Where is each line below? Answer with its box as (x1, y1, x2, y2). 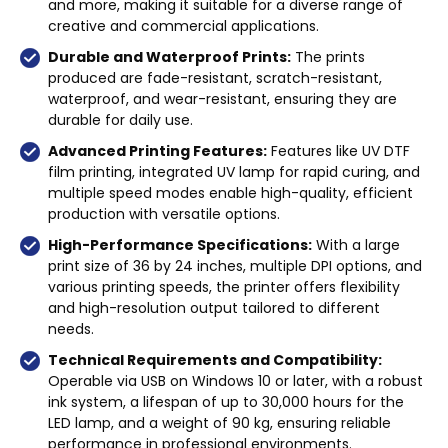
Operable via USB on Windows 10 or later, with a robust (48, 370, 423, 391)
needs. (48, 318, 94, 339)
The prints (291, 46, 365, 67)
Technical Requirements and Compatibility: (48, 349, 382, 370)
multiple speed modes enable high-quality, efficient (48, 182, 413, 203)
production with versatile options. (48, 203, 280, 224)
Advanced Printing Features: (48, 140, 267, 161)
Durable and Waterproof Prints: (48, 46, 291, 67)
